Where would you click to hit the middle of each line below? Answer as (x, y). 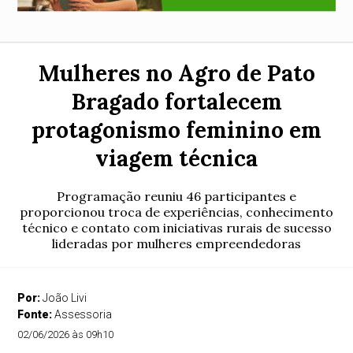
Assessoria (84, 314)
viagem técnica (176, 158)
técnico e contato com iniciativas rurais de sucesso (176, 228)
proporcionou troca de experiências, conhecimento (176, 212)
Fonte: (36, 314)
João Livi (65, 298)
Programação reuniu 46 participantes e (176, 196)
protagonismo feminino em (176, 130)
